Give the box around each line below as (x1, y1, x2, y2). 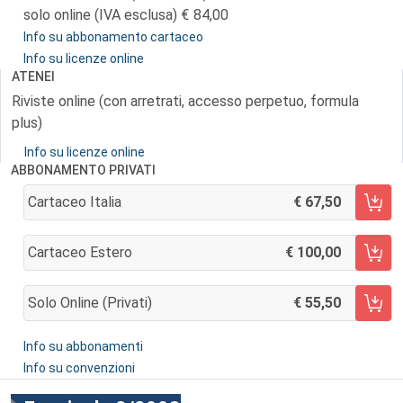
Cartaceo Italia (28, 193, 121, 210)
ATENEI (12, 69, 55, 84)
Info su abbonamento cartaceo (23, 30, 203, 44)
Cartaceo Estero (28, 244, 132, 261)
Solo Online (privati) (28, 294, 152, 311)
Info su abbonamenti (23, 339, 143, 354)
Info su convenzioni (23, 361, 135, 375)
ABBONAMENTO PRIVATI (11, 163, 156, 177)
